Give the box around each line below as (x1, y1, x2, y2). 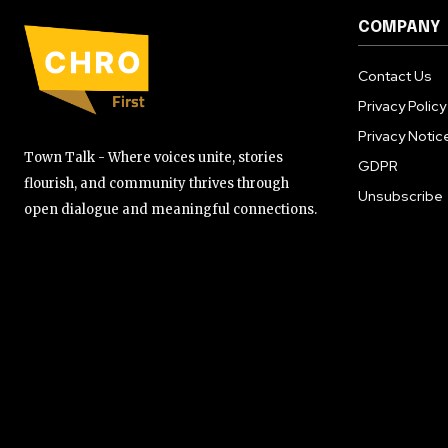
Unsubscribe (358, 186, 443, 205)
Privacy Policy (358, 96, 446, 115)
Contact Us (358, 66, 432, 85)
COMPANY (358, 18, 440, 36)
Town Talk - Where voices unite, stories (24, 149, 283, 167)
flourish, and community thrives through (24, 175, 289, 193)
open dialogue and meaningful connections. (24, 201, 317, 219)
